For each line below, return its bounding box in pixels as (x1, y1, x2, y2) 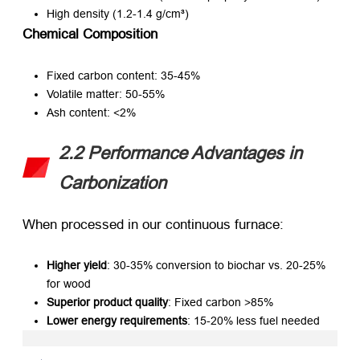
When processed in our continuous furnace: (22, 216, 284, 232)
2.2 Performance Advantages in (59, 142, 302, 163)
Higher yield (47, 258, 107, 272)
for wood (47, 276, 91, 290)
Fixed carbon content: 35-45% (47, 68, 200, 82)
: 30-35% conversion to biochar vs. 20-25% (107, 258, 325, 272)
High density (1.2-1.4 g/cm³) (47, 7, 189, 21)
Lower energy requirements (47, 313, 187, 327)
